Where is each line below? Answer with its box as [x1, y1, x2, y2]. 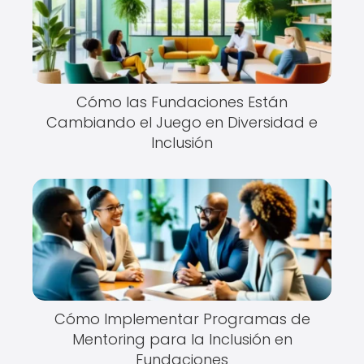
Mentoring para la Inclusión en [71, 329, 292, 349]
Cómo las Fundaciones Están [76, 92, 288, 112]
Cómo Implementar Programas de [54, 309, 310, 329]
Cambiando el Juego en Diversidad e [46, 112, 318, 132]
